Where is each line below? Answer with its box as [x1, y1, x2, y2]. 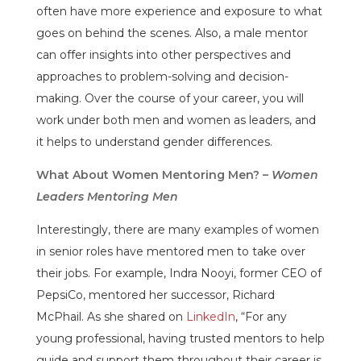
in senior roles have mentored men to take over [35, 243, 305, 259]
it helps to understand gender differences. [35, 134, 272, 149]
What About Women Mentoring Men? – [35, 167, 272, 182]
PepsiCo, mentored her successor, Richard [35, 287, 275, 302]
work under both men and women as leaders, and [35, 112, 316, 127]
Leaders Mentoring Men [35, 189, 178, 204]
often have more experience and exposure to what [35, 3, 322, 19]
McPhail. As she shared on [35, 309, 186, 324]
